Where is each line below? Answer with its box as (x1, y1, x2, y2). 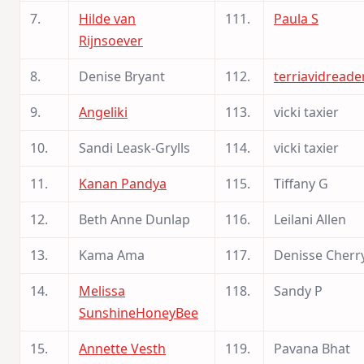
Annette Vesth (79, 339, 166, 357)
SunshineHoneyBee (79, 303, 198, 322)
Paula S (274, 9, 318, 28)
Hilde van (79, 9, 136, 28)
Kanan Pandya (79, 174, 167, 193)
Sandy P (274, 281, 323, 300)
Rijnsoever (79, 31, 143, 50)
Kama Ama (79, 245, 145, 264)
